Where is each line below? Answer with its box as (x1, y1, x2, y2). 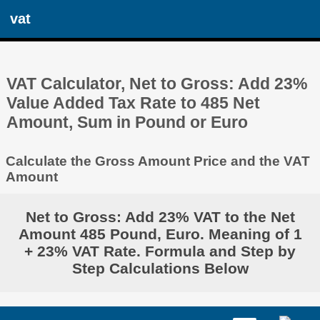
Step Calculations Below (71, 260, 249, 277)
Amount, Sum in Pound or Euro (6, 112, 249, 131)
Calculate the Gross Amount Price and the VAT (5, 154, 310, 169)
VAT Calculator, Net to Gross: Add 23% (6, 74, 308, 93)
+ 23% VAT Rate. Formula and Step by (24, 243, 296, 260)
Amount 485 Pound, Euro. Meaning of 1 (18, 226, 302, 243)
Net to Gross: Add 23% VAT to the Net (25, 209, 295, 226)
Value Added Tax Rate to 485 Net (6, 93, 261, 112)
